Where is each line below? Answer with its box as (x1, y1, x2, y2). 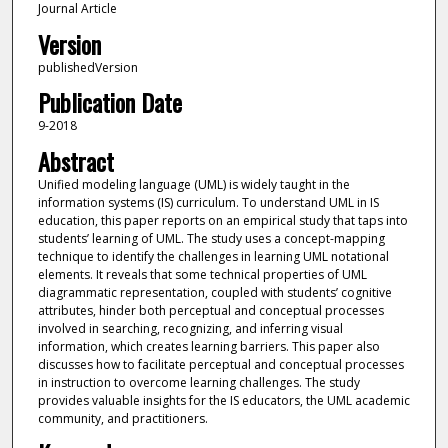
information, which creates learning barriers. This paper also (37, 337, 380, 355)
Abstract (37, 142, 114, 179)
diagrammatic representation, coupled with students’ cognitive (37, 283, 392, 301)
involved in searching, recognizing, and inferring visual (37, 319, 343, 337)
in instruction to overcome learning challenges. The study (37, 373, 360, 391)
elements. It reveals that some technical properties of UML (37, 265, 367, 283)
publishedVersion (37, 58, 138, 76)
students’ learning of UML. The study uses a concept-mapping (37, 229, 385, 247)
